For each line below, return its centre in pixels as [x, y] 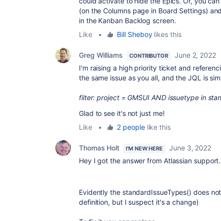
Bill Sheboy [135, 34]
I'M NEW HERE [145, 148]
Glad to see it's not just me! [122, 113]
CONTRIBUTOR [148, 56]
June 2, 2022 [195, 55]
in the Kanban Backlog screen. [128, 20]
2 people [131, 127]
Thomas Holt [99, 148]
